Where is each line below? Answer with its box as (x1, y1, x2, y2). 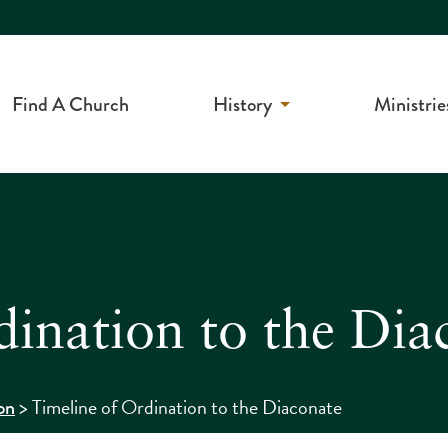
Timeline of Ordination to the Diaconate (31, 392, 342, 423)
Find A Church (12, 90, 130, 119)
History (213, 90, 273, 119)
